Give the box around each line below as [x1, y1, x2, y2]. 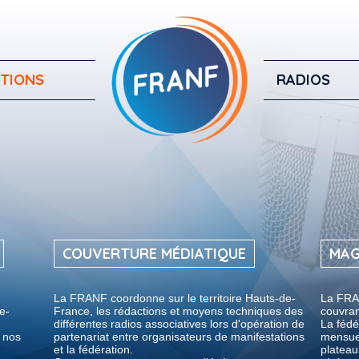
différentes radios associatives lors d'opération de [54, 317, 305, 330]
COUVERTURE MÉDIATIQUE [63, 244, 246, 263]
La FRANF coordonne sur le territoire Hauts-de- [54, 292, 296, 305]
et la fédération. [54, 343, 133, 356]
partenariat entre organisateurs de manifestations [54, 330, 305, 343]
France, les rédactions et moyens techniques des [54, 305, 303, 317]
